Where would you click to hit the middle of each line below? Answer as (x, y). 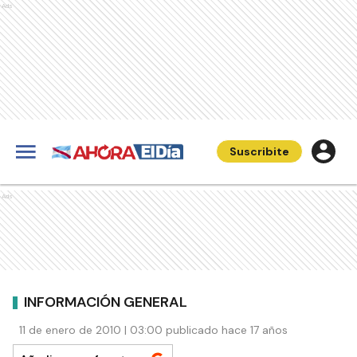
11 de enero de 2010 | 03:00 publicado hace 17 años (153, 330)
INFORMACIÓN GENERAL (106, 302)
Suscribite (259, 151)
